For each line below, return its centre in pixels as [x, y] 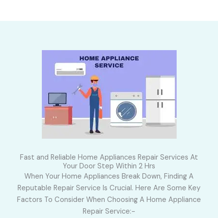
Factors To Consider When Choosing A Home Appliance [109, 200]
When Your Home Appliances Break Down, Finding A [109, 177]
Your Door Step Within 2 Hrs [109, 166]
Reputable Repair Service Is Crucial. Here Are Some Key [109, 188]
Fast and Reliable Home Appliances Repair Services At [109, 158]
